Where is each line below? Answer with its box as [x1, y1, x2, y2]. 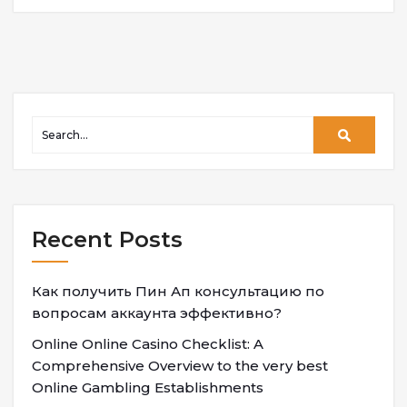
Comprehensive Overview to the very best [32, 357, 328, 374]
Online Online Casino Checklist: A [32, 335, 263, 352]
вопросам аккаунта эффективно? [32, 304, 282, 322]
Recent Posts [32, 226, 183, 253]
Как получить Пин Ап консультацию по [32, 283, 324, 300]
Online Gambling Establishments [32, 379, 263, 396]
